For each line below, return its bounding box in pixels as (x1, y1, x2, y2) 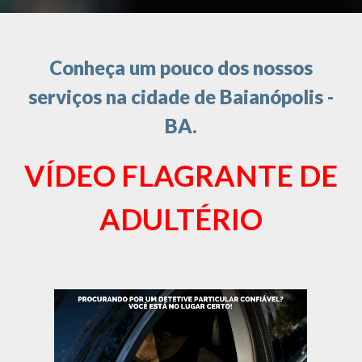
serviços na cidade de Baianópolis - (28, 85, 334, 108)
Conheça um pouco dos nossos (49, 56, 313, 79)
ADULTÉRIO (99, 201, 263, 237)
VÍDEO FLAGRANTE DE (24, 158, 338, 193)
